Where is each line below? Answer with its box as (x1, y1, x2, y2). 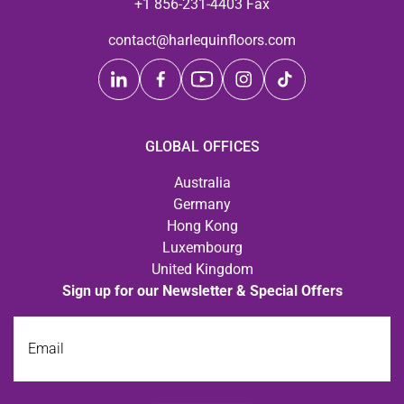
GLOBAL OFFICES (144, 138, 260, 156)
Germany (173, 196, 231, 214)
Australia (173, 174, 231, 192)
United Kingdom (151, 261, 253, 279)
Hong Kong (166, 217, 238, 235)
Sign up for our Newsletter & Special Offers (61, 282, 343, 300)
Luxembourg (161, 239, 243, 257)
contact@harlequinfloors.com (108, 32, 296, 50)
